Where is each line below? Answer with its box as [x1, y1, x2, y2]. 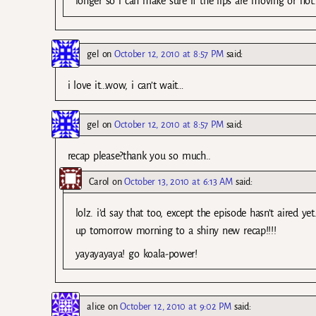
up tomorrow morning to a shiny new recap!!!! [75, 224, 276, 236]
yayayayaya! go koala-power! [75, 248, 197, 260]
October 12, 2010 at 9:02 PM [120, 300, 231, 312]
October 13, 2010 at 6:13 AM [124, 176, 233, 187]
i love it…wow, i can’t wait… [67, 79, 183, 91]
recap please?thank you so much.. [67, 150, 212, 162]
